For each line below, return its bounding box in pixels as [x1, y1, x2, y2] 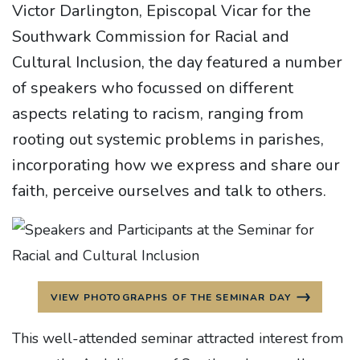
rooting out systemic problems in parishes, [12, 129, 324, 150]
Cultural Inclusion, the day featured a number [12, 51, 342, 73]
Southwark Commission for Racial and [12, 26, 289, 47]
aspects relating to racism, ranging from [12, 103, 304, 125]
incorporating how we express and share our [12, 154, 340, 176]
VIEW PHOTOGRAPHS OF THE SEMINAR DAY [50, 290, 292, 304]
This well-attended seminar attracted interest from [12, 329, 343, 349]
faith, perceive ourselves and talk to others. [12, 180, 326, 202]
